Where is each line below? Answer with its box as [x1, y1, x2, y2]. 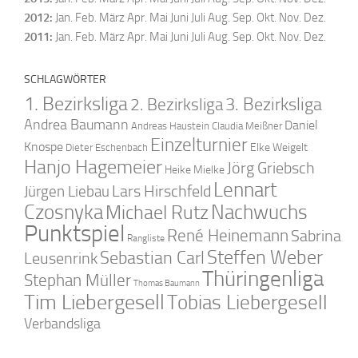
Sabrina [291, 226, 341, 246]
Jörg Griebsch [227, 158, 315, 178]
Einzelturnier [150, 134, 248, 157]
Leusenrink [24, 249, 97, 268]
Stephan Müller [24, 270, 131, 291]
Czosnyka [24, 200, 103, 225]
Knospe [24, 139, 63, 155]
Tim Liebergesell [24, 290, 165, 316]
